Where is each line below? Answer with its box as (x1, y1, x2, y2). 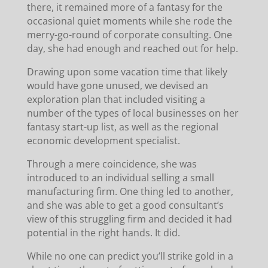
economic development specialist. (26, 133, 180, 147)
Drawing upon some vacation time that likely (26, 65, 227, 78)
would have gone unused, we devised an (26, 78, 208, 92)
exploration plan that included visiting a (26, 92, 205, 106)
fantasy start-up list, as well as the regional (26, 120, 218, 133)
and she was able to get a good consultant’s (26, 198, 224, 212)
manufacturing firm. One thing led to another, (26, 184, 233, 198)
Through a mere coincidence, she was (26, 157, 197, 170)
